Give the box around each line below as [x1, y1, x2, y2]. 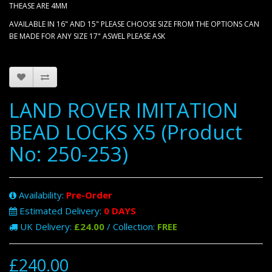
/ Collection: [104, 220, 157, 233]
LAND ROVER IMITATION [9, 97, 238, 124]
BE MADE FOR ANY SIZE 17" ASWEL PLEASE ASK [9, 31, 165, 41]
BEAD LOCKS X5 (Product [9, 118, 242, 146]
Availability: [16, 189, 66, 201]
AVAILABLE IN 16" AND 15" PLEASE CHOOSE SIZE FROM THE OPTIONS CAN [9, 19, 259, 29]
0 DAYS [104, 205, 136, 217]
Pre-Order [66, 189, 112, 201]
